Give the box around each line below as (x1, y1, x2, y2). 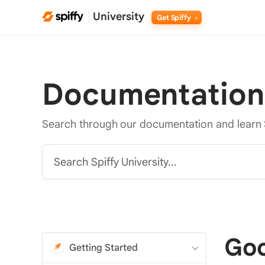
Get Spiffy (156, 12, 193, 22)
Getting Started (69, 241, 138, 254)
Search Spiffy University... (54, 156, 177, 169)
